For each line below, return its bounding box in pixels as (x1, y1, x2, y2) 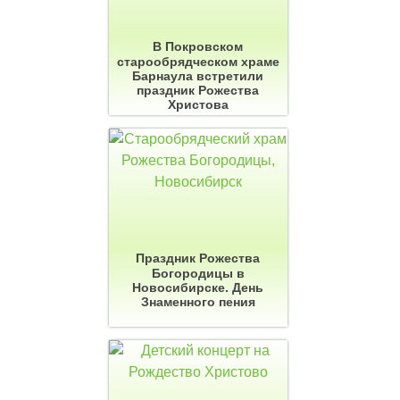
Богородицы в (151, 266, 245, 281)
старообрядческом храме (116, 54, 279, 70)
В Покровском (153, 39, 243, 54)
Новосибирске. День (132, 280, 263, 296)
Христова (167, 97, 229, 112)
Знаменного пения (140, 295, 255, 310)
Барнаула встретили (132, 69, 263, 84)
